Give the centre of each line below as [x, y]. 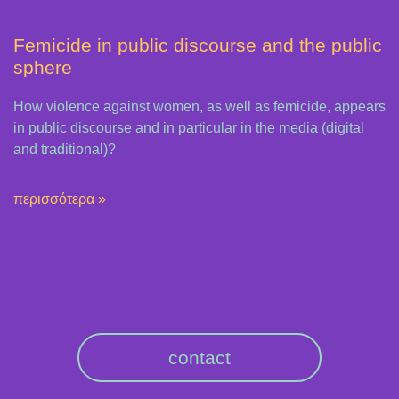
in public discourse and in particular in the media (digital [189, 127]
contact [199, 357]
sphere [43, 67]
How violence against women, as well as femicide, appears [199, 106]
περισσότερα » [60, 199]
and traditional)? [65, 149]
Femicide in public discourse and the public [198, 45]
